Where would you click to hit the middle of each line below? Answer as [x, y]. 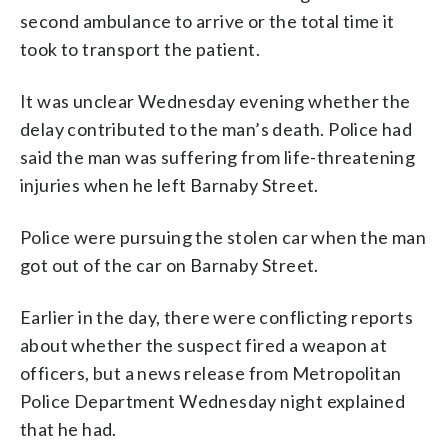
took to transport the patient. [140, 48]
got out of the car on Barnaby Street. [169, 264]
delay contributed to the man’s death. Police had [216, 128]
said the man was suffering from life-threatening [218, 156]
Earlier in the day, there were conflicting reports [216, 316]
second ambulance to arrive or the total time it [207, 20]
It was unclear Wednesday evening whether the [215, 100]
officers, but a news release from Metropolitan [211, 372]
